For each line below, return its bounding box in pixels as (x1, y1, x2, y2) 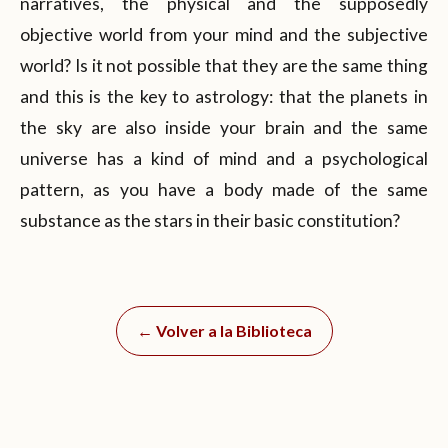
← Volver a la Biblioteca (136, 320, 312, 340)
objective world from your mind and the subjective (20, 23, 428, 45)
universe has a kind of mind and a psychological (20, 147, 428, 169)
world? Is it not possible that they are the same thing (20, 54, 428, 76)
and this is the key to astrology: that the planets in (20, 85, 428, 107)
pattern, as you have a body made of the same (20, 178, 428, 200)
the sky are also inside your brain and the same (20, 116, 428, 138)
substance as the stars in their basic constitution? (20, 209, 400, 231)
